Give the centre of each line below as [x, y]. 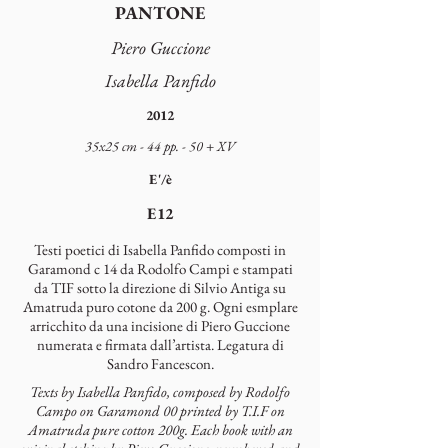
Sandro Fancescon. [160, 363]
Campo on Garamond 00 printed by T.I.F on [160, 410]
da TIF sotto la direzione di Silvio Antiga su [160, 287]
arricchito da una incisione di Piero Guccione [160, 325]
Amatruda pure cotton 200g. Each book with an [160, 429]
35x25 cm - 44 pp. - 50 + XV [160, 146]
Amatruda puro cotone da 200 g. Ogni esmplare [160, 306]
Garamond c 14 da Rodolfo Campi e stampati [160, 268]
